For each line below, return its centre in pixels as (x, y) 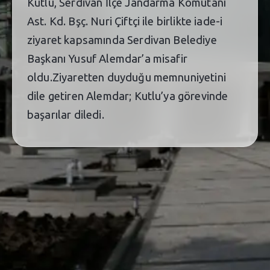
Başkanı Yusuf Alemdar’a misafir (107, 59)
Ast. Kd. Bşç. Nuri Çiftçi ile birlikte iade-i (125, 21)
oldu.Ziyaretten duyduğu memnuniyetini (127, 77)
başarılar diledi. (66, 115)
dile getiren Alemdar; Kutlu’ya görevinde (128, 96)
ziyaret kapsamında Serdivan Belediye (122, 40)
